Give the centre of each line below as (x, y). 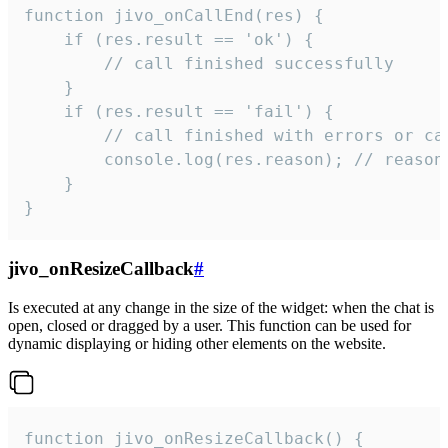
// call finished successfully (209, 63)
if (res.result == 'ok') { (169, 39)
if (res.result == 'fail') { (179, 111)
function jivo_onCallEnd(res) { (174, 15)
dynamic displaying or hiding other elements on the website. (197, 343)
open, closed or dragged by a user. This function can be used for (209, 325)
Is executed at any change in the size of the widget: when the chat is (221, 307)
